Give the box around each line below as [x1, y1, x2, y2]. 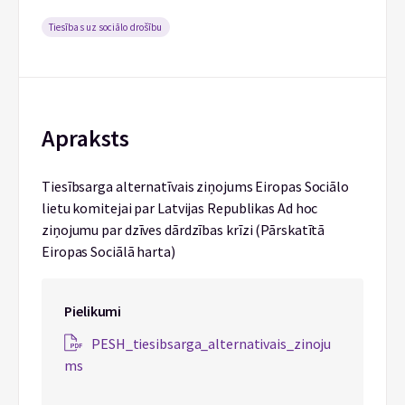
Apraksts [42, 123, 129, 153]
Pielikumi [64, 302, 122, 320]
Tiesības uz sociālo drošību [49, 21, 163, 33]
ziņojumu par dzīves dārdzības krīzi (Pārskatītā [42, 221, 325, 239]
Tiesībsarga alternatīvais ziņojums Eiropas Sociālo [42, 177, 349, 195]
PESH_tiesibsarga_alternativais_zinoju [91, 334, 332, 353]
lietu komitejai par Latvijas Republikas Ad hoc [42, 199, 318, 217]
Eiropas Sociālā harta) [42, 242, 175, 260]
